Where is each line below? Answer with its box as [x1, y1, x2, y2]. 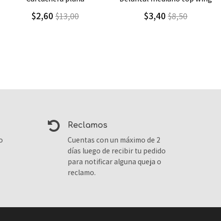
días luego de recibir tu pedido [68, 146, 166, 156]
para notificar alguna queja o [68, 156, 162, 167]
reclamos [73, 121, 108, 130]
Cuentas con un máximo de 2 [68, 135, 161, 145]
